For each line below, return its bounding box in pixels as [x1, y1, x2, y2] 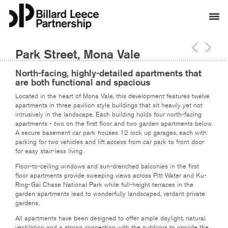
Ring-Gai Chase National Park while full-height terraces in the [15, 181, 193, 189]
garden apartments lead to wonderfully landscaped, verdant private [15, 190, 205, 198]
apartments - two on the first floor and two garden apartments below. [15, 120, 212, 128]
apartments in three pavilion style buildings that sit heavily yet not [15, 101, 203, 109]
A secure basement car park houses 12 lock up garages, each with [15, 129, 207, 137]
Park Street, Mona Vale [15, 47, 140, 62]
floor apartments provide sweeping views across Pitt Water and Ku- [15, 172, 207, 180]
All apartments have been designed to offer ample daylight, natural [15, 214, 206, 222]
